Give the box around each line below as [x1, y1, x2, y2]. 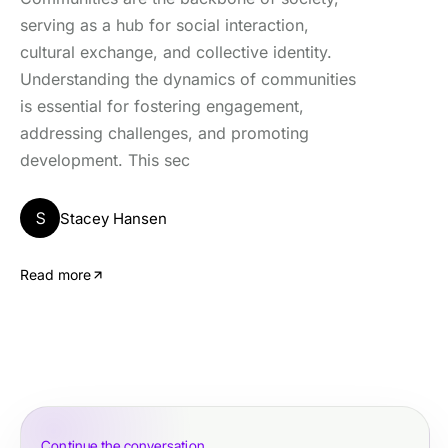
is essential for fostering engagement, [20, 96, 304, 116]
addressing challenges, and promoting [20, 123, 309, 143]
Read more [20, 266, 91, 283]
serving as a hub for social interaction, [20, 15, 309, 35]
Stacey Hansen [60, 208, 167, 228]
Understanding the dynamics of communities [20, 69, 356, 89]
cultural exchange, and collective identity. [20, 42, 332, 62]
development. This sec [20, 150, 190, 170]
